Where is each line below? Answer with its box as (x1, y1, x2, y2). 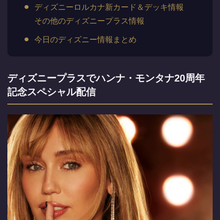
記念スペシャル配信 (7, 86, 96, 97)
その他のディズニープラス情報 (34, 17, 144, 25)
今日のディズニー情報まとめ (34, 35, 137, 44)
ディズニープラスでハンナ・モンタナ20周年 (7, 73, 205, 83)
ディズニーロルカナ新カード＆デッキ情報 (34, 3, 184, 11)
